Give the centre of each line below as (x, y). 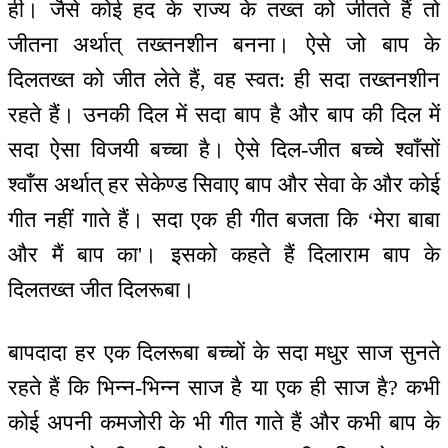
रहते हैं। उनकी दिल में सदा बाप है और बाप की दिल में (224, 115)
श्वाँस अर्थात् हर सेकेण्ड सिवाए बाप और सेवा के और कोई (224, 185)
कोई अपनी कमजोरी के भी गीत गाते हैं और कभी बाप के (224, 422)
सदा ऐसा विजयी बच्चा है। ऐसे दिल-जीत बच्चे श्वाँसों (224, 150)
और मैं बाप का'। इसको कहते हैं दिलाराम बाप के (224, 255)
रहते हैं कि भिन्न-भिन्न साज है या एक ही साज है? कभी (224, 387)
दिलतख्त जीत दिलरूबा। (101, 290)
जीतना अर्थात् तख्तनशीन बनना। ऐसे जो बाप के (224, 45)
